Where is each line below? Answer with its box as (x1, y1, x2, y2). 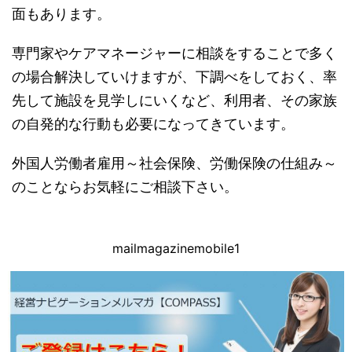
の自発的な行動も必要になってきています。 (12, 115, 295, 132)
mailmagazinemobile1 (112, 240, 240, 256)
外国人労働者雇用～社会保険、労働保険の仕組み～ (12, 154, 337, 171)
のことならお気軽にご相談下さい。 (12, 178, 238, 195)
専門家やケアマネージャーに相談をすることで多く (12, 44, 337, 61)
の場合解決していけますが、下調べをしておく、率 (12, 68, 337, 85)
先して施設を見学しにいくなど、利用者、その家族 (12, 91, 337, 108)
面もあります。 (12, 5, 111, 22)
